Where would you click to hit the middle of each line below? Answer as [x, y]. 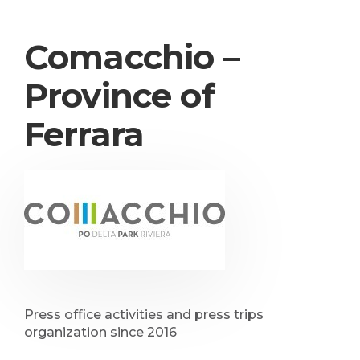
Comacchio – [132, 57]
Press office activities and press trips [144, 315]
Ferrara [84, 134]
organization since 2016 [100, 332]
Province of [119, 96]
